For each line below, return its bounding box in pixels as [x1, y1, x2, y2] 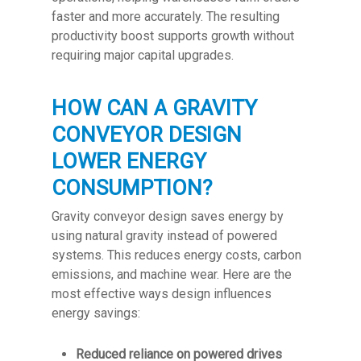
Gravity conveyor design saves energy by [52, 208, 284, 224]
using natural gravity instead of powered [52, 227, 277, 243]
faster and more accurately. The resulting [52, 8, 280, 24]
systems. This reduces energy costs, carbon [52, 247, 301, 263]
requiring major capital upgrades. [52, 47, 234, 63]
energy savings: [52, 305, 140, 321]
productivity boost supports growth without [52, 27, 294, 44]
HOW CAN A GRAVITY [52, 95, 257, 120]
